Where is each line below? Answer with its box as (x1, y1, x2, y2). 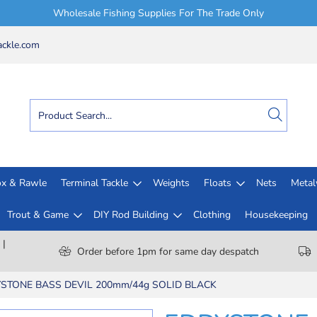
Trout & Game (6, 208, 69, 221)
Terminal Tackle (61, 176, 128, 190)
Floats (204, 176, 231, 190)
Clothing (192, 208, 231, 221)
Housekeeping (244, 208, 308, 221)
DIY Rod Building (93, 208, 168, 221)
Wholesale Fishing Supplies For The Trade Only (53, 6, 264, 20)
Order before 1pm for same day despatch (76, 244, 259, 258)
